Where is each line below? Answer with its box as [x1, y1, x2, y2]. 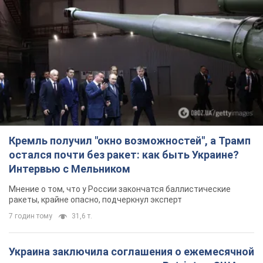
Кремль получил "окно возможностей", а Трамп [9, 134, 251, 147]
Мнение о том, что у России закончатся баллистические [9, 184, 231, 194]
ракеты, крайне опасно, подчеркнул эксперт [9, 195, 182, 205]
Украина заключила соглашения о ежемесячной [9, 245, 254, 258]
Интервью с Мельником [9, 163, 130, 176]
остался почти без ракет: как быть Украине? [9, 149, 239, 161]
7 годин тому [9, 212, 52, 221]
